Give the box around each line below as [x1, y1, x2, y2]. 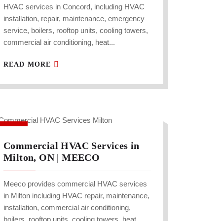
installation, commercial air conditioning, [3, 203, 131, 212]
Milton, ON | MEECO [3, 152, 100, 163]
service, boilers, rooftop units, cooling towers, [3, 26, 148, 35]
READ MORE [3, 61, 54, 69]
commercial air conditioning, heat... [3, 38, 115, 47]
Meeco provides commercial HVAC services [3, 180, 147, 188]
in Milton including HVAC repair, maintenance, [3, 191, 149, 200]
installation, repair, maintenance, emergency [3, 14, 145, 23]
